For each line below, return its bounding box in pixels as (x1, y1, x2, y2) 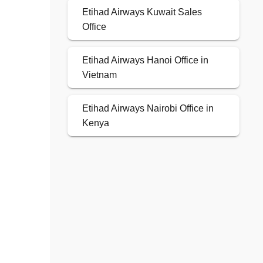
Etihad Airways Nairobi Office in (82, 103, 214, 114)
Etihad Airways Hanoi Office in (82, 55, 208, 66)
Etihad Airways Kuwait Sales (82, 7, 202, 18)
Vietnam (82, 70, 117, 80)
